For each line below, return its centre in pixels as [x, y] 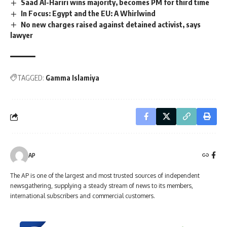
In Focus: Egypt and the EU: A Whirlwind [88, 13]
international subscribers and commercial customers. [83, 196]
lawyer [22, 35]
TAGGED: [31, 78]
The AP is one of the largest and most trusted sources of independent [105, 176]
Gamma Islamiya [72, 78]
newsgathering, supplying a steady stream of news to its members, [102, 186]
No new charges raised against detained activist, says [111, 24]
